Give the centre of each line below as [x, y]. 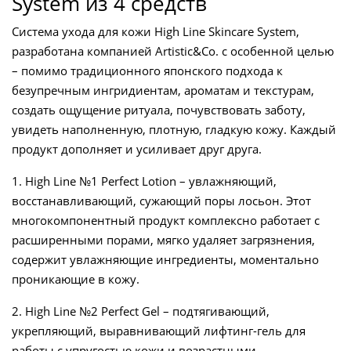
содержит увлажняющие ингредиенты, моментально [165, 260]
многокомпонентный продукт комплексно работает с [166, 221]
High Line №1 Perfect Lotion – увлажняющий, [149, 181]
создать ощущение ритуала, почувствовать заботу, [159, 110]
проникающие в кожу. [76, 279]
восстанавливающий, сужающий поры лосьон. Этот [161, 201]
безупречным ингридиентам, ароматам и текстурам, [163, 90]
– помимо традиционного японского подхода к [147, 71]
